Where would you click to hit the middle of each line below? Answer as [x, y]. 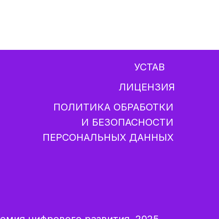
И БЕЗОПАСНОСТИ [127, 122]
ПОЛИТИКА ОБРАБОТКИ [113, 107]
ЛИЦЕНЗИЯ [147, 87]
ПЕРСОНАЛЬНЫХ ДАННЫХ [108, 137]
